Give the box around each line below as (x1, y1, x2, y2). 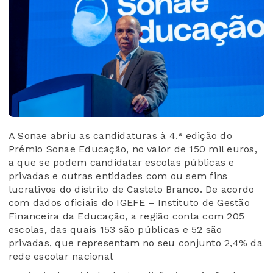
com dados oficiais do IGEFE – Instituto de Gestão (9, 197, 250, 209)
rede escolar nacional (9, 250, 113, 263)
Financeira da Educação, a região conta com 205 (9, 210, 245, 222)
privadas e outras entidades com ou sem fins (9, 170, 228, 182)
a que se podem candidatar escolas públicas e (9, 157, 235, 169)
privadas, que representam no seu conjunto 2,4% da (9, 237, 263, 249)
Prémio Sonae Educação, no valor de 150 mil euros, (9, 143, 257, 155)
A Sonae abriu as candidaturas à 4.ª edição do (9, 130, 232, 142)
